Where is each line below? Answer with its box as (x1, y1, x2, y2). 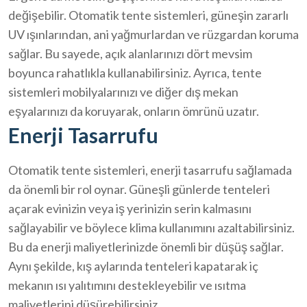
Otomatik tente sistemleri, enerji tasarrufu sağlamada (8, 162, 292, 177)
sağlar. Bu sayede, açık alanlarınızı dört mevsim (8, 45, 252, 61)
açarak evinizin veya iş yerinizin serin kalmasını (8, 200, 251, 216)
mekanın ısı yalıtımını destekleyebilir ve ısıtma (8, 277, 246, 293)
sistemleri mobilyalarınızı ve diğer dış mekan (8, 84, 238, 99)
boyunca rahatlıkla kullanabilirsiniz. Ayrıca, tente (8, 64, 262, 80)
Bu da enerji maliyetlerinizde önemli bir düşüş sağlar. (8, 238, 284, 254)
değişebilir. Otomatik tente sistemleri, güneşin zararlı (8, 7, 288, 23)
